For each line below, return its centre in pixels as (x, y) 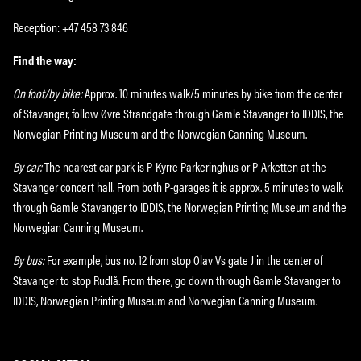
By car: (29, 166)
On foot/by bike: (48, 93)
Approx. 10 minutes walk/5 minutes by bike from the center (213, 93)
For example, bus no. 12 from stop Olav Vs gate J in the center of (184, 259)
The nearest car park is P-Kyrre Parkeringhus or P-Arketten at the (186, 166)
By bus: (29, 259)
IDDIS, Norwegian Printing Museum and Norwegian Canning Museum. (166, 300)
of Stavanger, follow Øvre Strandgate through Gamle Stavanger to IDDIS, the (179, 113)
